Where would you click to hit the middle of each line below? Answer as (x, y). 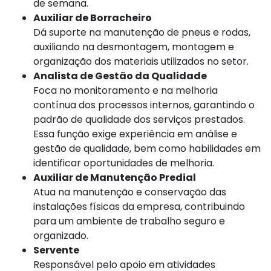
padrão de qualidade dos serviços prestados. (139, 120)
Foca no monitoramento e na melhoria (126, 91)
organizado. (61, 236)
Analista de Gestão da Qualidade (120, 76)
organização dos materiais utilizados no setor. (141, 62)
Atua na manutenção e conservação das (130, 192)
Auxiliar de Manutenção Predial (115, 178)
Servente (56, 250)
